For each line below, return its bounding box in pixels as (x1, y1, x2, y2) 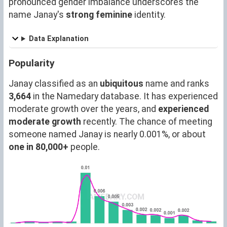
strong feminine (66, 9, 132, 20)
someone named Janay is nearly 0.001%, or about (9, 129, 206, 139)
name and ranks (143, 78, 209, 89)
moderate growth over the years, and (9, 103, 158, 114)
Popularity (9, 57, 55, 69)
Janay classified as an (9, 78, 100, 89)
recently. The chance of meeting (81, 116, 212, 127)
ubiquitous (100, 78, 143, 89)
